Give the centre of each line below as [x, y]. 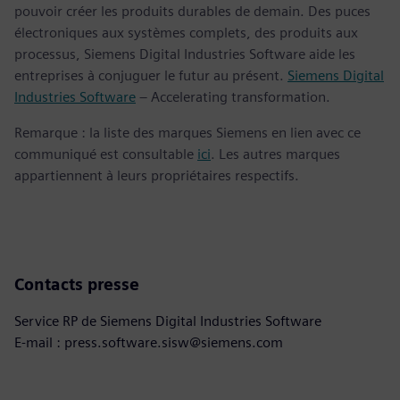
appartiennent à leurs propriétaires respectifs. [157, 176]
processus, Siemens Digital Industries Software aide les [185, 54]
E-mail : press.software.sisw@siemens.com [149, 343]
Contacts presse [77, 285]
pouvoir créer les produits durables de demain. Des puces [192, 12]
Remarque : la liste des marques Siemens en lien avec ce [187, 133]
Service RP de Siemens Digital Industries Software [168, 321]
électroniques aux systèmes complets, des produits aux [186, 33]
